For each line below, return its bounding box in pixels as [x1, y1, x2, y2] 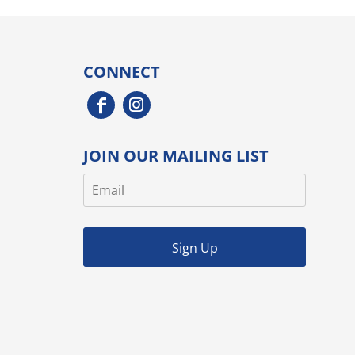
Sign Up [171, 239, 218, 258]
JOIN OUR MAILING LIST [83, 144, 269, 166]
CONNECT [83, 60, 160, 82]
